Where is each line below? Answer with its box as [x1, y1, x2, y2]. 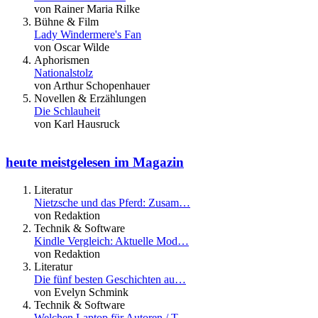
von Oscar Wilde [34, 40, 109, 53]
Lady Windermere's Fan [34, 28, 141, 40]
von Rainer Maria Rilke [34, 2, 140, 15]
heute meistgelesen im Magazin [6, 155, 184, 170]
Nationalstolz [34, 66, 93, 79]
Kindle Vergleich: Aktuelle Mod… [34, 235, 189, 247]
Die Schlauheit [34, 104, 100, 117]
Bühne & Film [34, 15, 99, 28]
